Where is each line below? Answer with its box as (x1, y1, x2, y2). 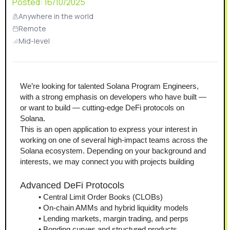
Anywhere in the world (18, 11, 93, 22)
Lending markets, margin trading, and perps (43, 214, 188, 223)
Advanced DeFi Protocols (20, 180, 124, 191)
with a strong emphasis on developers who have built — (20, 92, 206, 102)
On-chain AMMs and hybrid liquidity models (43, 203, 188, 213)
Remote (18, 24, 46, 34)
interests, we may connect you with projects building (20, 157, 194, 166)
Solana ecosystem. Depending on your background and (20, 146, 206, 156)
